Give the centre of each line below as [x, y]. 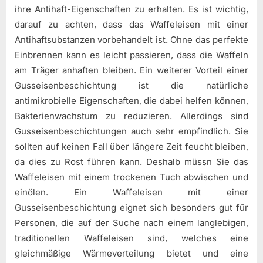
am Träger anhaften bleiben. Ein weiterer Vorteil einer [131, 70]
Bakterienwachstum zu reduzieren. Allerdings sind [131, 116]
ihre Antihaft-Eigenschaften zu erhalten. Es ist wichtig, [131, 9]
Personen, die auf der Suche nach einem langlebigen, [131, 222]
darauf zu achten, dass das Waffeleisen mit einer [131, 24]
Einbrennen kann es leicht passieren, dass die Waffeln [131, 55]
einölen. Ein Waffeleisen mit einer [131, 192]
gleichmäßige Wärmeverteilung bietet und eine [131, 253]
